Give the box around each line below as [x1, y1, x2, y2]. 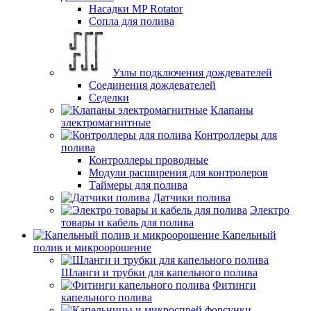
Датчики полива [153, 191, 230, 203]
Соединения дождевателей [89, 78, 216, 91]
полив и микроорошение [33, 241, 151, 253]
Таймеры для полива [89, 178, 187, 191]
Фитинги [212, 278, 256, 291]
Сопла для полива [89, 15, 174, 27]
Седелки [89, 91, 129, 103]
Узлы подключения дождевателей [112, 66, 272, 78]
